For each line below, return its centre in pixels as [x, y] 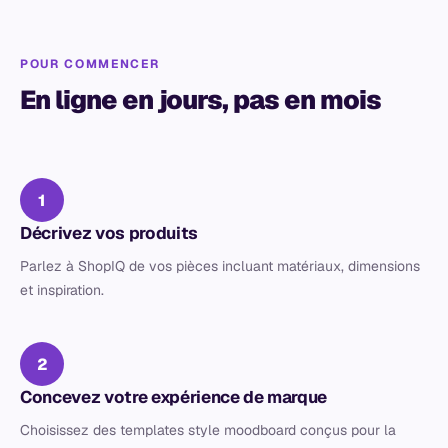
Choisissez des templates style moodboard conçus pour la [208, 430]
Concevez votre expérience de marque [174, 397]
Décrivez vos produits [109, 233]
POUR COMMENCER [90, 64]
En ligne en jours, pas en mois [200, 100]
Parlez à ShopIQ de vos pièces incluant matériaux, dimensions [220, 266]
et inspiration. [62, 290]
